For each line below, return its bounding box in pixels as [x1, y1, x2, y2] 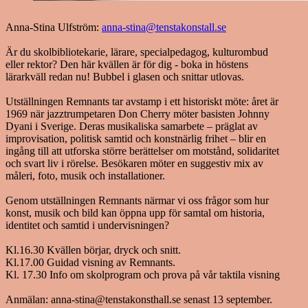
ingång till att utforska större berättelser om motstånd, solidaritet [5, 145, 279, 157]
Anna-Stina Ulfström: [5, 21, 102, 33]
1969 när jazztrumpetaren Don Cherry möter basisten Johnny [5, 108, 269, 120]
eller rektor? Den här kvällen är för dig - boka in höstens [5, 58, 248, 70]
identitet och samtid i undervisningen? [5, 219, 169, 231]
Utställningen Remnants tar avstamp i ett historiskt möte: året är [5, 96, 278, 107]
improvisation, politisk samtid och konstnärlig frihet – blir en [5, 133, 266, 144]
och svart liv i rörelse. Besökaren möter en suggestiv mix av [5, 157, 263, 169]
